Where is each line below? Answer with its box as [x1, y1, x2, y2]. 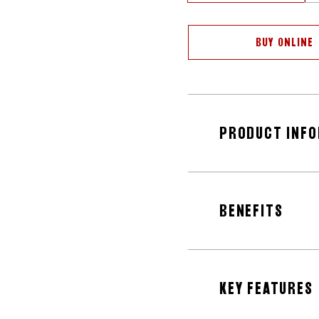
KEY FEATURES [219, 279, 313, 298]
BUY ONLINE [256, 35, 313, 49]
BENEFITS [219, 202, 283, 220]
